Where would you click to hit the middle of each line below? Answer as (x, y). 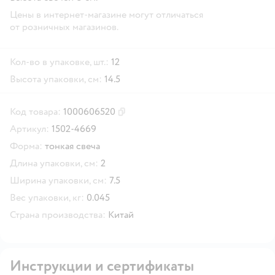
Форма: (26, 146)
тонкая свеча (72, 146)
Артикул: (29, 129)
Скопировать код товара (163, 117)
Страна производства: (58, 215)
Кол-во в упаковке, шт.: (59, 62)
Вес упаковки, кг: (47, 197)
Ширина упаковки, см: (58, 180)
